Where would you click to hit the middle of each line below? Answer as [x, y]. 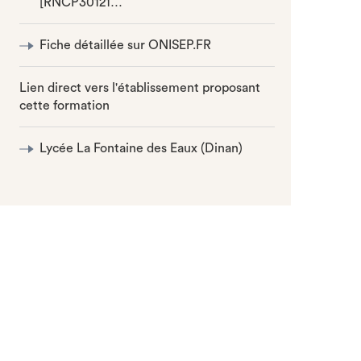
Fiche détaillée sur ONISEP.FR [126, 45]
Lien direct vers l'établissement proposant [140, 88]
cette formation [65, 106]
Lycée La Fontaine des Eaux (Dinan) [141, 148]
